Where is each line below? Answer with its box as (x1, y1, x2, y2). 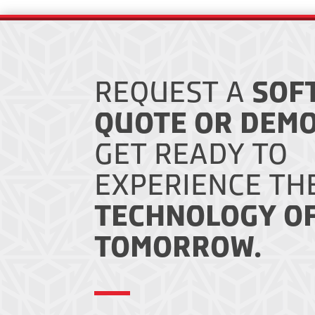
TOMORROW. (94, 229, 262, 265)
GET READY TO (94, 136, 288, 172)
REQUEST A (94, 75, 252, 110)
